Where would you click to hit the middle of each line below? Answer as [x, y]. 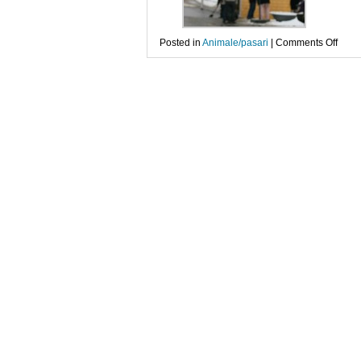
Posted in [181, 43]
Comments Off [307, 43]
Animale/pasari [235, 43]
